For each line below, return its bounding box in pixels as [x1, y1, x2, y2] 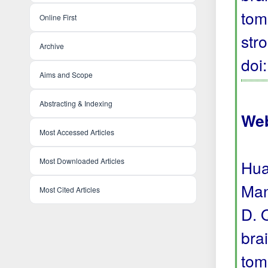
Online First [39, 11, 77, 22]
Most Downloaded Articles [39, 155, 124, 166]
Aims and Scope [39, 69, 93, 80]
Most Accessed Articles [39, 126, 114, 137]
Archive [39, 40, 64, 51]
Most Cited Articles [39, 184, 100, 194]
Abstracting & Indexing [39, 98, 112, 108]
